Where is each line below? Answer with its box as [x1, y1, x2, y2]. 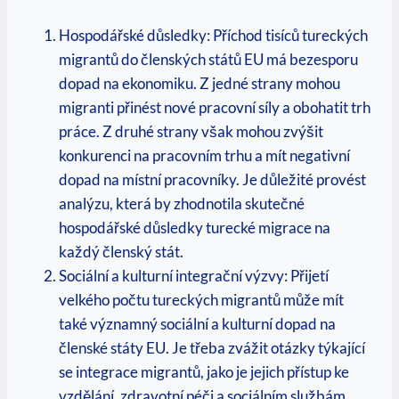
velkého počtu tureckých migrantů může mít [59, 290, 344, 310]
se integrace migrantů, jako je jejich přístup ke [59, 362, 349, 382]
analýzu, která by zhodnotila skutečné [59, 194, 305, 214]
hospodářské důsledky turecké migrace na [59, 218, 330, 238]
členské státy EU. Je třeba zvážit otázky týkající [59, 338, 365, 358]
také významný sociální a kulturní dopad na [59, 314, 336, 334]
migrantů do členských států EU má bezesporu [59, 50, 358, 69]
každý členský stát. [59, 242, 183, 262]
